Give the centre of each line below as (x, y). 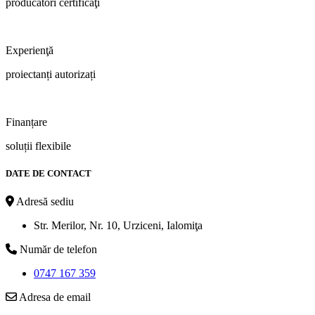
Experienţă (30, 51)
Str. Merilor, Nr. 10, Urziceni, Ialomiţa (118, 225)
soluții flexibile (38, 146)
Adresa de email (54, 297)
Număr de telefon (57, 249)
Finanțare (26, 122)
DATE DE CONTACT (49, 174)
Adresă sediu (44, 201)
